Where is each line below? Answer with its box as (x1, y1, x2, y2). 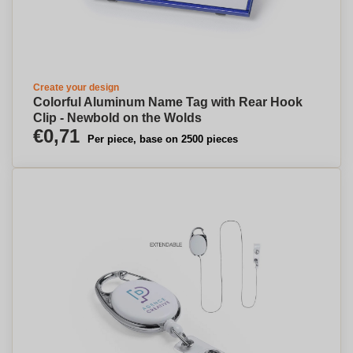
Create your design (33, 82, 119, 93)
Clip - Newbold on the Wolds (33, 111, 202, 124)
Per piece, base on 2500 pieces (87, 133, 238, 145)
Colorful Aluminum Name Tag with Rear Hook (33, 95, 303, 109)
